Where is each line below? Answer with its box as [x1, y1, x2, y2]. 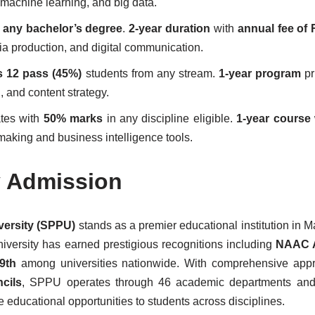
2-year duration [129, 22, 211, 34]
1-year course [236, 112, 311, 124]
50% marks [43, 112, 103, 124]
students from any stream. [82, 67, 219, 79]
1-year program [218, 67, 301, 79]
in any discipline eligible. [103, 112, 237, 124]
